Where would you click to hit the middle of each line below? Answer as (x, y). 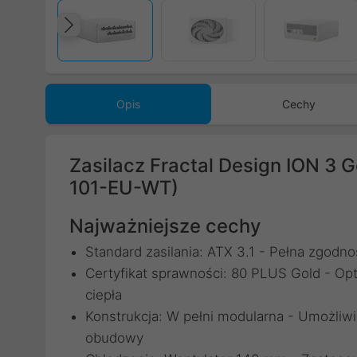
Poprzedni (129, 41)
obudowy (114, 338)
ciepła (104, 295)
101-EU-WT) (124, 188)
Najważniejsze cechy (165, 226)
